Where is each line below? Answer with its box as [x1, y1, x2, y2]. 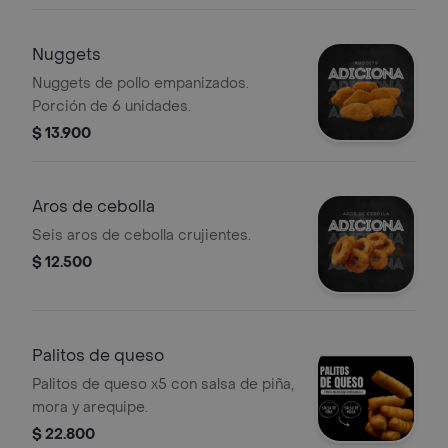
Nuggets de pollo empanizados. [32, 74, 249, 93]
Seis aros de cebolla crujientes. [32, 226, 251, 245]
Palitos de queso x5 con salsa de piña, [32, 375, 294, 394]
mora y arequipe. [32, 398, 148, 417]
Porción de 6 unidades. [32, 97, 191, 116]
